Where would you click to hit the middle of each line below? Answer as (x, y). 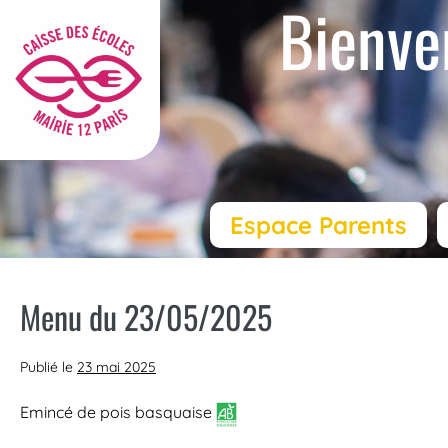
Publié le (46, 367)
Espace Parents (318, 225)
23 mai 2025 (116, 367)
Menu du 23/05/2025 (146, 317)
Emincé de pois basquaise (118, 412)
